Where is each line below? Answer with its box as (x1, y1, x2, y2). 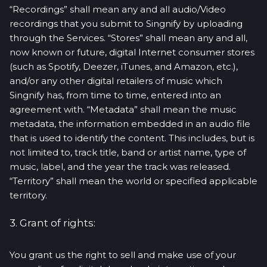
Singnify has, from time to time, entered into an (10, 89, 221, 101)
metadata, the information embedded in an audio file (10, 118, 250, 129)
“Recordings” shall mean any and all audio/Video (10, 4, 226, 15)
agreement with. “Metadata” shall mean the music (10, 104, 237, 115)
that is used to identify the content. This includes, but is (10, 132, 254, 144)
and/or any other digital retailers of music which (10, 75, 222, 86)
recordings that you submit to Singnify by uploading (10, 18, 243, 29)
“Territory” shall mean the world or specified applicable (10, 175, 257, 187)
